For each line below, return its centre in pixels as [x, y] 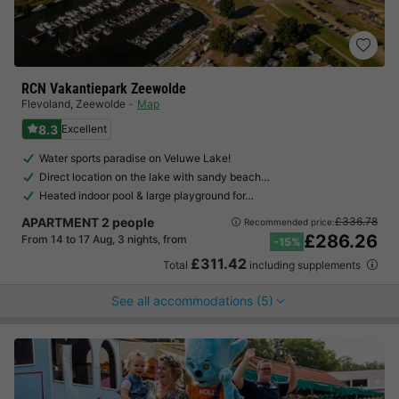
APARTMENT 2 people [88, 222]
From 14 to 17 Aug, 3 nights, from [104, 239]
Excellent [84, 129]
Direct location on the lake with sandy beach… [155, 177]
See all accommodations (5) [192, 301]
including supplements [305, 265]
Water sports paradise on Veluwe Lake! [135, 158]
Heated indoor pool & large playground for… [147, 195]
